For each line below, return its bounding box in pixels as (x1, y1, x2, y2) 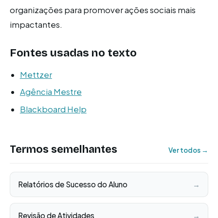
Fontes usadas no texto (10, 46, 137, 59)
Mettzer (19, 69, 52, 80)
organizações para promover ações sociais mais (10, 4, 196, 15)
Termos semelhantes (10, 143, 117, 156)
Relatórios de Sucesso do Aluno (18, 180, 127, 189)
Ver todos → (168, 145, 208, 154)
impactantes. (10, 19, 62, 30)
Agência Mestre (19, 87, 82, 97)
